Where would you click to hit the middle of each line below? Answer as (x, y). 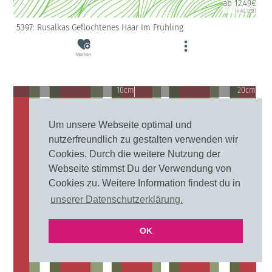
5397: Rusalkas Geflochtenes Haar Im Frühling (100, 28)
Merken (84, 54)
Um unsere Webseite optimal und (120, 125)
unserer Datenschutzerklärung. (117, 200)
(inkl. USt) (245, 11)
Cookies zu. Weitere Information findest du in (144, 183)
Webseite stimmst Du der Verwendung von (140, 169)
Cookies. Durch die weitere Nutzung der (134, 154)
